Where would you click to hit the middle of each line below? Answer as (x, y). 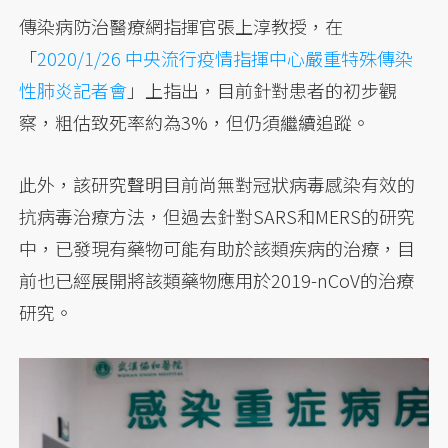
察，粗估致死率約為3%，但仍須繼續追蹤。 (195, 121)
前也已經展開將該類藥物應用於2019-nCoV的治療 (217, 279)
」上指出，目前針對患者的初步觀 (262, 89)
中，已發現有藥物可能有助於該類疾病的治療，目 (217, 247)
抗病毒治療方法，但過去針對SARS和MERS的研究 (217, 215)
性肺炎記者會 (73, 89)
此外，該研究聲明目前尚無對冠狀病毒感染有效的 (217, 183)
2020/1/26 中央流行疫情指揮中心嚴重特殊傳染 (225, 57)
